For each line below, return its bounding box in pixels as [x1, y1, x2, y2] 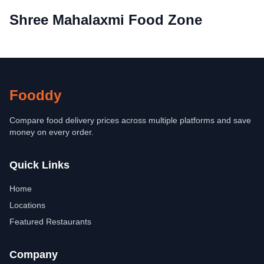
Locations [9, 200, 45, 210]
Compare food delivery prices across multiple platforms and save [9, 115, 251, 125]
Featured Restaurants [9, 217, 91, 226]
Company [9, 249, 58, 260]
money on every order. [9, 127, 94, 137]
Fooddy [9, 87, 61, 103]
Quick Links [9, 159, 70, 171]
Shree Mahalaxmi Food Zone [9, 12, 202, 28]
